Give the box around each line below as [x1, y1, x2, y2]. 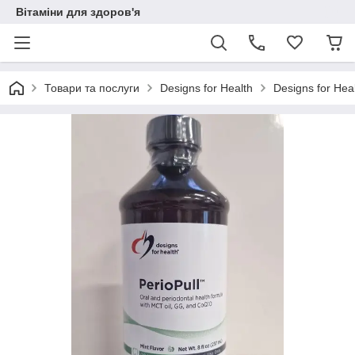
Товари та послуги [44, 82, 139, 94]
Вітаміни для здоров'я [16, 6, 140, 18]
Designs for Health [160, 82, 253, 94]
